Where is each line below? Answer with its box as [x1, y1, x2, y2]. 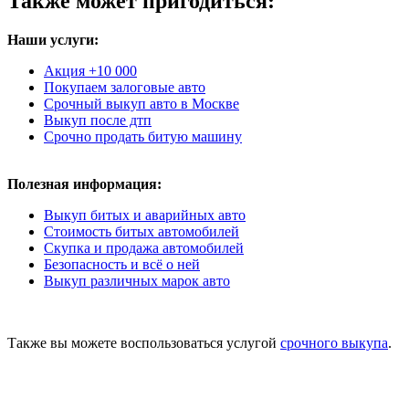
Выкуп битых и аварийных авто [44, 207, 246, 224]
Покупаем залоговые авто [44, 79, 205, 96]
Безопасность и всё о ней [44, 257, 200, 273]
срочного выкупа [280, 335, 388, 351]
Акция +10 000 [44, 63, 137, 79]
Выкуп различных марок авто [44, 273, 230, 289]
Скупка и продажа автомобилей [44, 240, 244, 257]
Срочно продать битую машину [44, 129, 242, 145]
